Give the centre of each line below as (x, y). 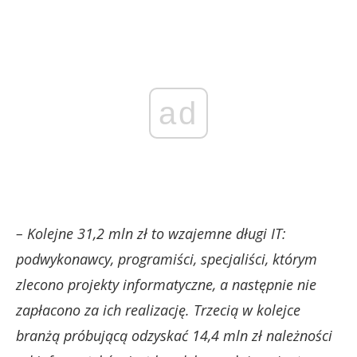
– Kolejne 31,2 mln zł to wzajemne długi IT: (151, 233)
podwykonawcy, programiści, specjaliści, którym (167, 259)
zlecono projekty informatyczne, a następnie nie (166, 284)
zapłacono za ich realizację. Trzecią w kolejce (158, 310)
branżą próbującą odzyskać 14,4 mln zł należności (174, 335)
